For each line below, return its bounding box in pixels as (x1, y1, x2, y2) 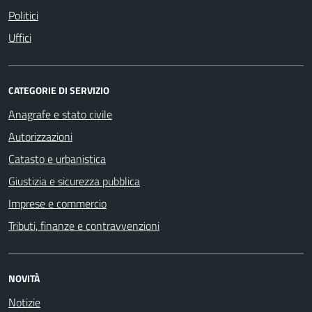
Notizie (8, 293, 40, 311)
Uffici (8, 29, 31, 46)
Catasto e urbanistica (8, 150, 106, 167)
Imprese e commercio (8, 194, 107, 212)
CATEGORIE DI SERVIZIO (8, 82, 109, 97)
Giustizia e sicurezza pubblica (8, 172, 140, 189)
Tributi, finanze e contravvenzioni (8, 217, 159, 234)
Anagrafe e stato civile (8, 105, 112, 123)
